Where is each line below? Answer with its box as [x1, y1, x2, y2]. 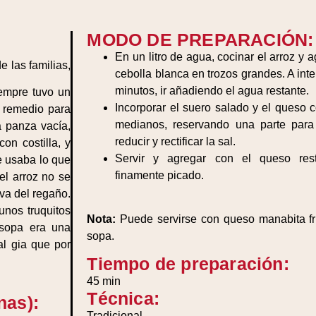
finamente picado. [115, 169, 205, 181]
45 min [87, 274, 121, 287]
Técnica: [87, 288, 159, 308]
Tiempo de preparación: [87, 253, 289, 274]
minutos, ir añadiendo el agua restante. [115, 85, 310, 97]
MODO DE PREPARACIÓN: [87, 30, 314, 49]
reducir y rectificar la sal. [115, 135, 236, 147]
